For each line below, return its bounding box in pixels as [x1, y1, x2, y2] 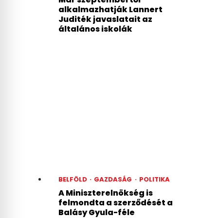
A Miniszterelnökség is [58, 187, 153, 199]
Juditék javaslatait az [58, 14, 152, 25]
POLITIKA [139, 175, 170, 184]
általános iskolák [58, 23, 132, 35]
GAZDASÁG [94, 175, 132, 184]
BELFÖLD [58, 175, 87, 184]
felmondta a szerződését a [58, 197, 173, 209]
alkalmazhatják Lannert [58, 4, 163, 16]
